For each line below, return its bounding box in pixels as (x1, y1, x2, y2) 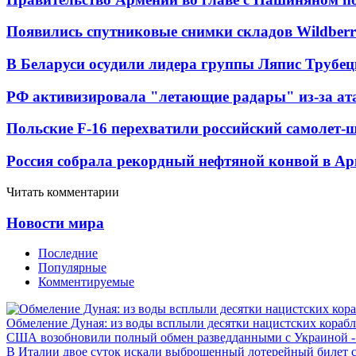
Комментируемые (38, 275, 134, 289)
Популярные (38, 261, 106, 275)
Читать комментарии (6, 184, 119, 199)
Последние (38, 246, 98, 261)
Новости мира (6, 214, 104, 231)
